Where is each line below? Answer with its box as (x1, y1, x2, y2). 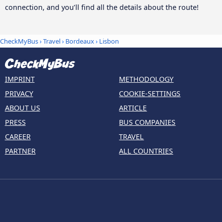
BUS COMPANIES (119, 117, 176, 127)
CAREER (4, 132, 31, 142)
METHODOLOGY (119, 74, 174, 84)
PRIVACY (4, 89, 33, 99)
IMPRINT (4, 74, 35, 84)
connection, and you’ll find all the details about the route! (5, 2, 199, 12)
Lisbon (99, 36, 119, 46)
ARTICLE (119, 103, 147, 113)
